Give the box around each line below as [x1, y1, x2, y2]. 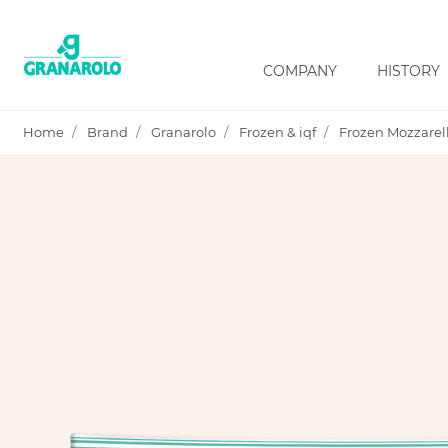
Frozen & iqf [236, 124, 316, 140]
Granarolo [148, 124, 216, 140]
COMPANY [262, 62, 337, 80]
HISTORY [376, 62, 440, 80]
